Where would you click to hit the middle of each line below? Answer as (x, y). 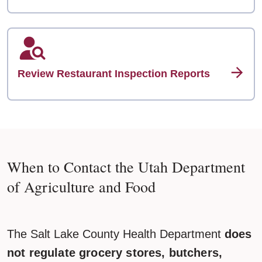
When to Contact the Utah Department (126, 167)
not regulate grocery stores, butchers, (115, 253)
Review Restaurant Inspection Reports (114, 74)
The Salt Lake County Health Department (116, 234)
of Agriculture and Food (81, 187)
